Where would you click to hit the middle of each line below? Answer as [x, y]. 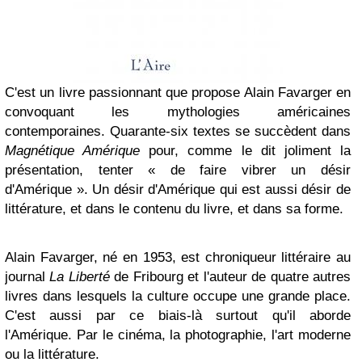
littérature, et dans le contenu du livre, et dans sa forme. [174, 209]
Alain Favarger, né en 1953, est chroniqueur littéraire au [178, 257]
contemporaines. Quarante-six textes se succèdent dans [178, 131]
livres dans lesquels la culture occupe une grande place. [178, 296]
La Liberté [80, 277]
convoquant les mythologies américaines [178, 112]
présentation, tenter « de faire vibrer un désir [178, 170]
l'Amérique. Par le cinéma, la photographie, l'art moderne [178, 335]
